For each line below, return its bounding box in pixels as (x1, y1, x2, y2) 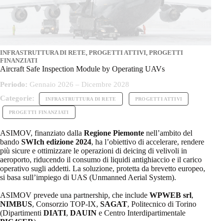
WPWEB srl (149, 191, 191, 200)
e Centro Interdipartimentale (97, 209, 185, 218)
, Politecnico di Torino (127, 200, 196, 209)
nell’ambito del (144, 129, 192, 138)
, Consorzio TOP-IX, (32, 200, 100, 209)
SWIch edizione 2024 (21, 138, 91, 147)
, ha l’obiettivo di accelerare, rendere (91, 138, 204, 147)
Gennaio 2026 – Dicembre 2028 (28, 80, 129, 89)
